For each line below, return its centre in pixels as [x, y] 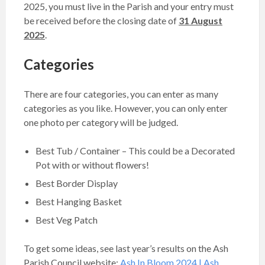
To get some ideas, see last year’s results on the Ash [126, 248]
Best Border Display [77, 183]
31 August [201, 20]
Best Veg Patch [67, 220]
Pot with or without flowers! [92, 165]
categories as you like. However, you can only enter [126, 108]
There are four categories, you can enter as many [121, 94]
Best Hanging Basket [79, 201]
